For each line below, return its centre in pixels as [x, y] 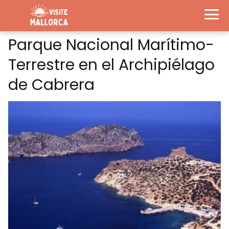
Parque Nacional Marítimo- [111, 45]
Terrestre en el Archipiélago [111, 65]
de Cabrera [51, 85]
